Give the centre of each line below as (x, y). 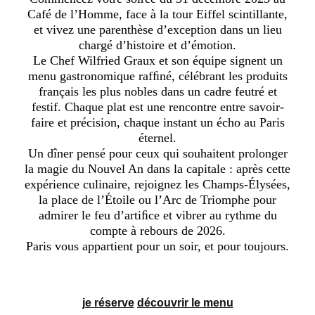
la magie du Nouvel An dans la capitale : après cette (157, 168)
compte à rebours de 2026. (157, 230)
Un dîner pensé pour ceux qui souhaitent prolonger (157, 153)
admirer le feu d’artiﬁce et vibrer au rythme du (157, 215)
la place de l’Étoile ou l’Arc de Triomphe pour (157, 199)
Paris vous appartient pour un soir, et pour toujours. (157, 246)
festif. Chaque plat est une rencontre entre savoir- (157, 107)
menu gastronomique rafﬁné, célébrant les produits (157, 76)
